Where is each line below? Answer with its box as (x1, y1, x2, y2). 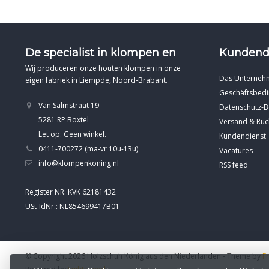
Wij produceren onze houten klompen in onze (25, 62, 181, 73)
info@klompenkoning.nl (38, 157, 119, 168)
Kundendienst (219, 130, 266, 141)
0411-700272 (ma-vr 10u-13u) (38, 143, 138, 154)
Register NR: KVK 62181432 (25, 186, 116, 197)
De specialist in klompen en (25, 46, 176, 59)
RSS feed (219, 159, 248, 170)
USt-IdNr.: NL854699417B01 (25, 201, 119, 211)
